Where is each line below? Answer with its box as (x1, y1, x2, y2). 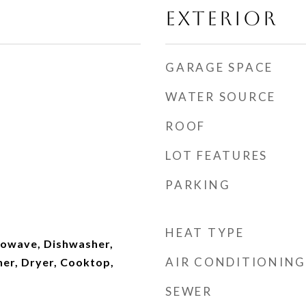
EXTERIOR (165, 7, 278, 30)
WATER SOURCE (165, 89, 276, 104)
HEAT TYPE (165, 225, 245, 240)
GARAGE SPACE (165, 60, 273, 74)
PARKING (165, 178, 231, 192)
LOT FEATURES (165, 148, 268, 163)
